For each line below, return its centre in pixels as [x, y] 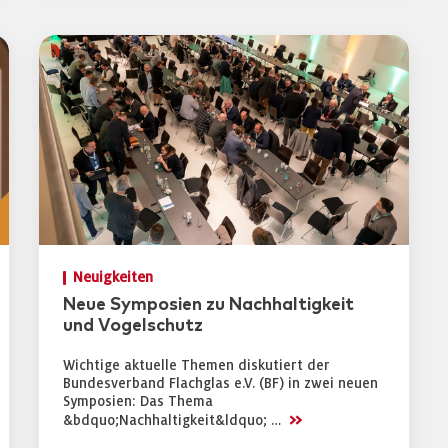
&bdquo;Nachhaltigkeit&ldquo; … [174, 420]
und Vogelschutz [133, 326]
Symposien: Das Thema [138, 401]
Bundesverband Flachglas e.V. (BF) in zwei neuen [220, 383]
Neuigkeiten [113, 277]
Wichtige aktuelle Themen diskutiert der [196, 365]
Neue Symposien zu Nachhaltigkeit [208, 305]
